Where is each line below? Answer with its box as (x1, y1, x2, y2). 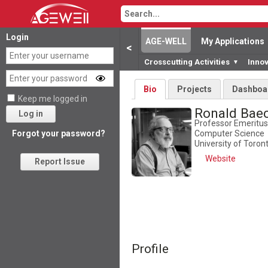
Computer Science (194, 128, 264, 138)
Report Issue (35, 157, 85, 166)
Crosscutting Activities (144, 57, 230, 66)
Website (205, 153, 236, 163)
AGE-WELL (145, 36, 187, 46)
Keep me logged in (18, 94, 87, 103)
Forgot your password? (12, 129, 105, 138)
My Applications (201, 36, 264, 46)
